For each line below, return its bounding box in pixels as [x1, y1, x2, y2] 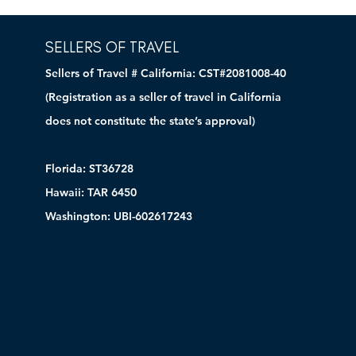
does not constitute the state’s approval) [45, 114, 255, 128]
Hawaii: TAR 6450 [45, 185, 137, 199]
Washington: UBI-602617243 [45, 209, 192, 223]
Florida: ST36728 [45, 161, 133, 176]
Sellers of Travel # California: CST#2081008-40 [45, 66, 286, 80]
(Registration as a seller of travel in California [45, 90, 281, 104]
